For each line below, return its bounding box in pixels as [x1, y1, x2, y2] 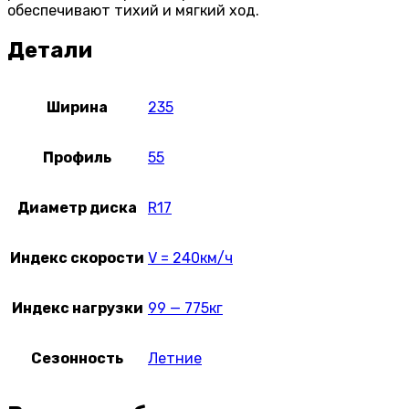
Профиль [43, 148, 111, 166]
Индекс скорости [10, 248, 144, 267]
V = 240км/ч [148, 248, 233, 267]
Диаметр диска [17, 198, 137, 216]
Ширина [47, 98, 108, 116]
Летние [148, 349, 202, 367]
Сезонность [31, 349, 123, 367]
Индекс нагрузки [11, 299, 143, 317]
